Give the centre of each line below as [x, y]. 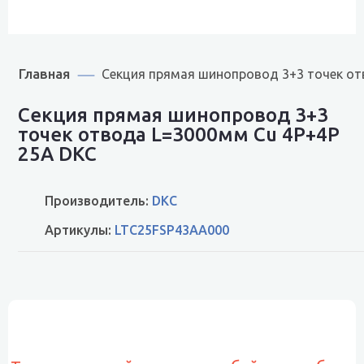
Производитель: [98, 201]
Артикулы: [80, 230]
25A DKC [57, 154]
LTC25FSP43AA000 [172, 230]
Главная [44, 74]
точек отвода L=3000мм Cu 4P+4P [179, 134]
